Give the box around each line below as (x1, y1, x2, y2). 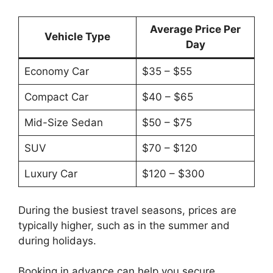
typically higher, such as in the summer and (18, 219, 230, 232)
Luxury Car (24, 168, 77, 180)
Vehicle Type (44, 30, 110, 43)
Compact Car (24, 91, 88, 104)
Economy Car (24, 65, 89, 78)
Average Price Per (150, 23, 241, 36)
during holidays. (18, 234, 96, 247)
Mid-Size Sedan (24, 116, 103, 129)
